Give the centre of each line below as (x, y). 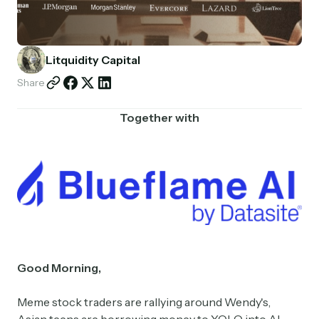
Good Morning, (59, 268)
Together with (159, 117)
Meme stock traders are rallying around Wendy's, (144, 302)
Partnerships (159, 23)
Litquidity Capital (93, 60)
